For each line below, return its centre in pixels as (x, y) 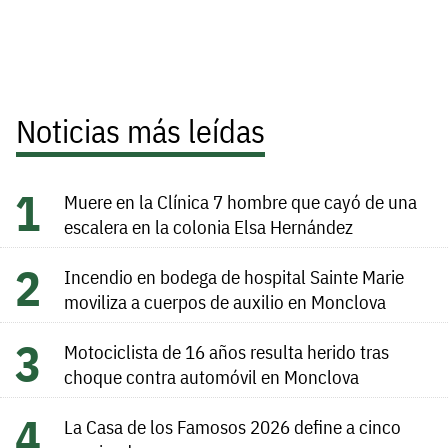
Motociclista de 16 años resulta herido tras (226, 351)
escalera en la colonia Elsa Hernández (208, 226)
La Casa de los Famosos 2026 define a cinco (232, 426)
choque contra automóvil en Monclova (211, 376)
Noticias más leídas (140, 130)
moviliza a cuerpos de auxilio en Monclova (225, 301)
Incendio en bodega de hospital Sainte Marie (234, 276)
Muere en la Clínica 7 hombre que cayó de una (240, 201)
